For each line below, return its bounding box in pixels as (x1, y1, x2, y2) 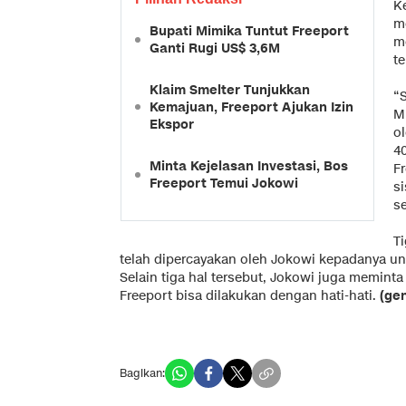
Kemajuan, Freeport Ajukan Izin (150, 98, 353, 116)
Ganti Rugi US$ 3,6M (150, 39, 280, 57)
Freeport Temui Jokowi (150, 174, 298, 192)
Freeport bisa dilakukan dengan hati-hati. (120, 286, 380, 304)
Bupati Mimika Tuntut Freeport (150, 22, 349, 40)
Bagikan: (120, 364, 165, 381)
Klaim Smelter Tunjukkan (150, 81, 310, 99)
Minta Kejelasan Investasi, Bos (150, 157, 348, 175)
